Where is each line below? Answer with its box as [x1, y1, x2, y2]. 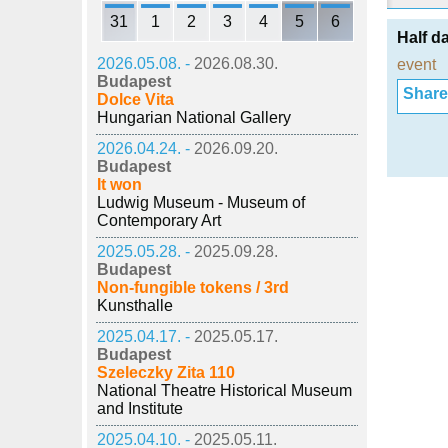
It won [97, 176, 142, 193]
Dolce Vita [97, 91, 174, 108]
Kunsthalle [97, 297, 173, 314]
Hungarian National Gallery [97, 109, 291, 126]
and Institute [97, 400, 183, 417]
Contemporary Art [97, 212, 221, 229]
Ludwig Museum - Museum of [97, 194, 305, 211]
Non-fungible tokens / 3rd [97, 279, 289, 296]
